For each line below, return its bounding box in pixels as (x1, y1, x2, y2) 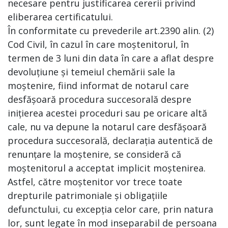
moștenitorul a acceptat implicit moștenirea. (8, 162, 206, 174)
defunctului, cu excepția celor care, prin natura (8, 203, 213, 215)
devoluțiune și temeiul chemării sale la (8, 66, 175, 78)
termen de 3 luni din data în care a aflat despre (8, 52, 214, 64)
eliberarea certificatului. (8, 11, 113, 23)
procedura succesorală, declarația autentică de (8, 134, 213, 147)
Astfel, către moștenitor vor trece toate (8, 176, 182, 188)
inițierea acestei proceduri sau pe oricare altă (8, 107, 207, 119)
